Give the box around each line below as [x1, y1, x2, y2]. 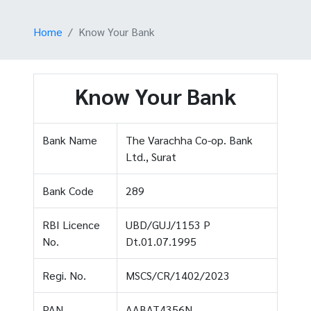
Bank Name [42, 132, 97, 147]
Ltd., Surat [126, 149, 176, 164]
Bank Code [42, 183, 94, 198]
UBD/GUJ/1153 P [126, 217, 210, 232]
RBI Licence [42, 217, 100, 232]
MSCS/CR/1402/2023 [126, 267, 230, 283]
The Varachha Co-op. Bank [126, 132, 253, 147]
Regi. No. [42, 267, 86, 283]
